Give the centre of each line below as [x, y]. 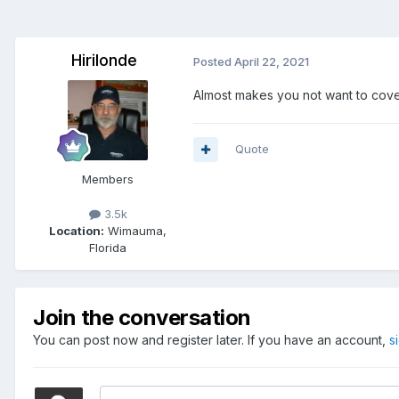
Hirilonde [104, 61]
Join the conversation [142, 318]
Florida [108, 248]
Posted [214, 62]
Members [108, 179]
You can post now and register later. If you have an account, [211, 340]
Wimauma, [135, 231]
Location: [77, 231]
